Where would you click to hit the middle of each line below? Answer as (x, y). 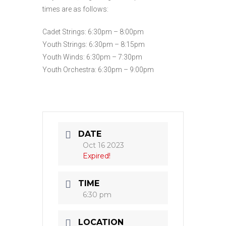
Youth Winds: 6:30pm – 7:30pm (92, 57)
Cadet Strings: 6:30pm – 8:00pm (93, 32)
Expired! (97, 156)
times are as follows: (75, 9)
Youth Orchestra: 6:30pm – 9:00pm (98, 69)
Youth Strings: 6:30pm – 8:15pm (94, 44)
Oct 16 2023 (103, 145)
